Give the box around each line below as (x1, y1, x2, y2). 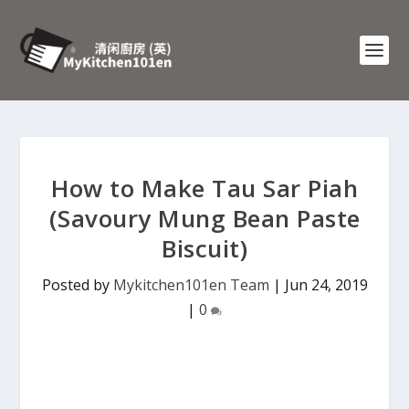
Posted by (41, 275, 113, 295)
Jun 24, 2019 (284, 275, 368, 295)
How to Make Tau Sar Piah (51, 172, 358, 204)
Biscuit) (162, 232, 247, 265)
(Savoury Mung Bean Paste (48, 202, 361, 235)
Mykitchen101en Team (112, 275, 269, 295)
